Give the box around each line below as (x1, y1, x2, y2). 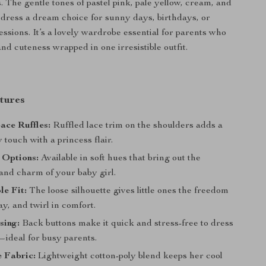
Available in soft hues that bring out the (39, 154, 201, 163)
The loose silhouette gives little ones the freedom (27, 186, 229, 196)
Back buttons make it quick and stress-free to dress (20, 219, 234, 229)
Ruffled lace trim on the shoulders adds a (50, 121, 223, 131)
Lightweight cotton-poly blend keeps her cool (36, 252, 223, 261)
